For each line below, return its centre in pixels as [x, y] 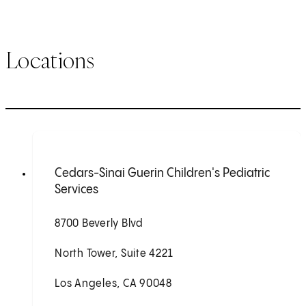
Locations [50, 60]
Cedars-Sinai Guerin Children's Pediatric [162, 173]
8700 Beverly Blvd [99, 224]
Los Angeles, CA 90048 [113, 284]
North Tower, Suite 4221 [114, 254]
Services [76, 190]
